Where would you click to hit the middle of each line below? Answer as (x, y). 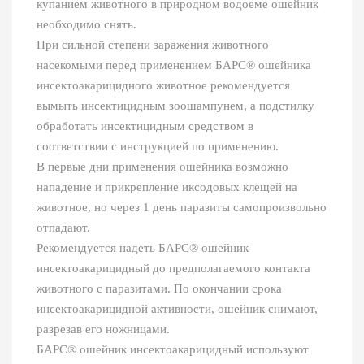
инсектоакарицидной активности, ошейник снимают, (177, 309)
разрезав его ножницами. (103, 329)
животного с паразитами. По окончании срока (159, 289)
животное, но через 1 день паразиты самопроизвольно (182, 208)
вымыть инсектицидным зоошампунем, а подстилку (175, 106)
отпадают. (63, 228)
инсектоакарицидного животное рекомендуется (163, 86)
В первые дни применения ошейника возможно (162, 167)
